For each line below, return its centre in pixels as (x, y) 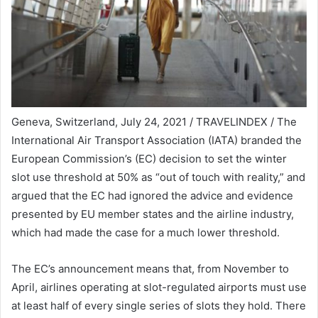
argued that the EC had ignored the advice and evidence (152, 195)
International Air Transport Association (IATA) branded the (157, 140)
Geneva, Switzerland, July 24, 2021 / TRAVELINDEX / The (154, 121)
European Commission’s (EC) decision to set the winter (149, 158)
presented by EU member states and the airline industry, (153, 214)
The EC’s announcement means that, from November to (150, 268)
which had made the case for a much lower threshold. (146, 232)
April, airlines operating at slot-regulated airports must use (159, 287)
